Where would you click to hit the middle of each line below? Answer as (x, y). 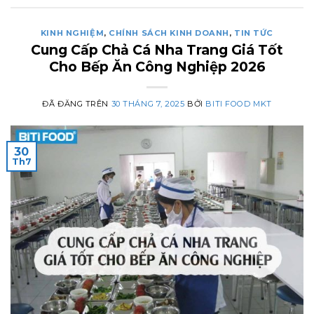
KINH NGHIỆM (72, 33)
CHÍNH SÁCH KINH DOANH (169, 33)
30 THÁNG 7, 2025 (148, 103)
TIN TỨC (254, 33)
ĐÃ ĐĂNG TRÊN (77, 103)
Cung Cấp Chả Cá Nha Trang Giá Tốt (157, 49)
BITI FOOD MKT (239, 103)
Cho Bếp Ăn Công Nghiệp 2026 (157, 66)
